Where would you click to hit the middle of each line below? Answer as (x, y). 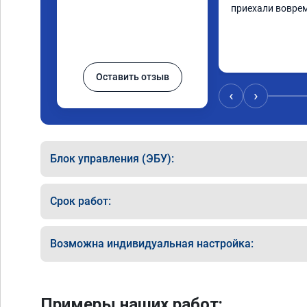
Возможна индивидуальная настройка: (152, 244)
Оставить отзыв (132, 77)
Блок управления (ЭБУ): (112, 159)
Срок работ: (81, 201)
